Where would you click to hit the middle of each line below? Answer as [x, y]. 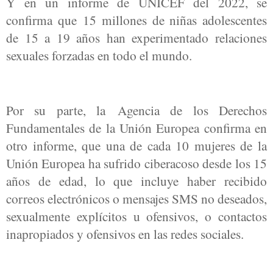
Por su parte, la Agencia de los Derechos [136, 110]
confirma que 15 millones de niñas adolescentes [136, 19]
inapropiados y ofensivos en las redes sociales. [125, 233]
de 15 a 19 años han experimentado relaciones [136, 37]
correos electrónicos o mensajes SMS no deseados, [136, 198]
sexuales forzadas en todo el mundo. [99, 55]
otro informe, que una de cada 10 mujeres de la [136, 145]
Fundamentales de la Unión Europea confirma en [136, 127]
